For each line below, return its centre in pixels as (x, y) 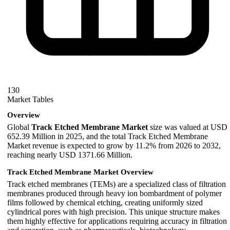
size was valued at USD (188, 127)
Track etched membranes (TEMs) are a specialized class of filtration (117, 184)
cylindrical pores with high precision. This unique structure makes (113, 212)
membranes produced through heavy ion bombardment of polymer (114, 193)
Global (19, 127)
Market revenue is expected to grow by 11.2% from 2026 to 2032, (114, 145)
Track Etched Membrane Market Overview (80, 172)
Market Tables (30, 100)
